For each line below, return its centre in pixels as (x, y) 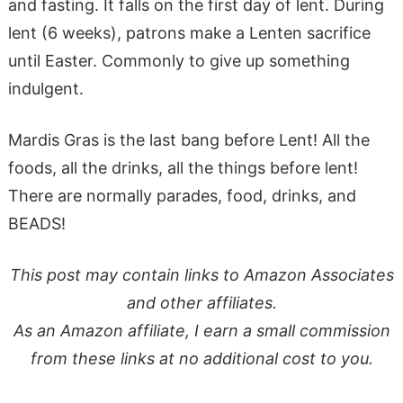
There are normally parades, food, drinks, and (182, 195)
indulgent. (45, 88)
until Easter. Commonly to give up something (179, 60)
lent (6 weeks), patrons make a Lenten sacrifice (189, 32)
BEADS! (36, 223)
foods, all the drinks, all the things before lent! (183, 167)
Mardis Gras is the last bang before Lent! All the (188, 139)
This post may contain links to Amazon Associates (201, 274)
